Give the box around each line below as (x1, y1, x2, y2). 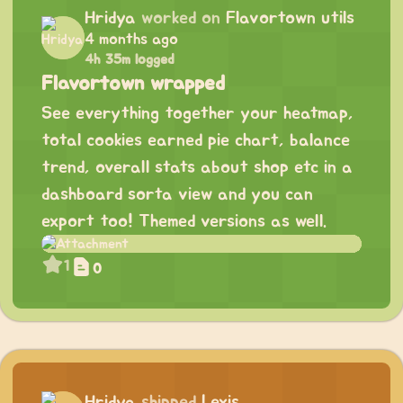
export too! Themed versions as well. (41, 212, 327, 231)
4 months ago (85, 31, 178, 49)
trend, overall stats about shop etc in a (41, 158, 353, 177)
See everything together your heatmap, (41, 104, 354, 123)
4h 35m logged (85, 52, 175, 67)
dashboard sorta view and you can (41, 185, 313, 204)
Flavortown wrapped (41, 73, 225, 95)
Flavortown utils (226, 9, 354, 28)
